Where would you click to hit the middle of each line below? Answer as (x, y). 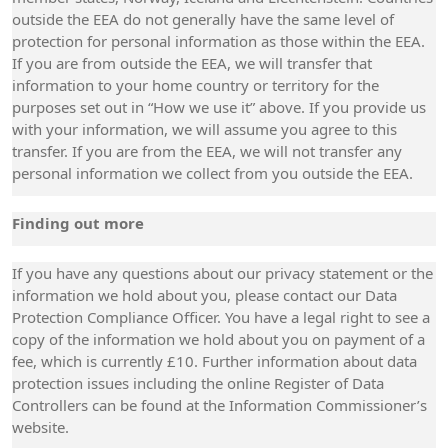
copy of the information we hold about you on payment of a (218, 339)
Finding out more (78, 223)
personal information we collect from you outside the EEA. (212, 173)
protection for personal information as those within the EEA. (218, 41)
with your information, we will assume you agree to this (204, 129)
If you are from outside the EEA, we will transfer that (192, 63)
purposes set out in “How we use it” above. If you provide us (219, 107)
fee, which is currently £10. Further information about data (214, 361)
